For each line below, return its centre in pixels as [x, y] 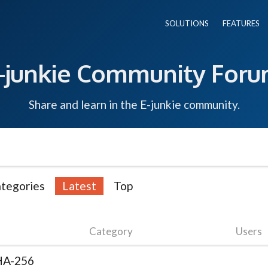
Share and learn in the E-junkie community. [134, 104]
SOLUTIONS [187, 23]
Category [111, 231]
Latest [79, 185]
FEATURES [241, 23]
